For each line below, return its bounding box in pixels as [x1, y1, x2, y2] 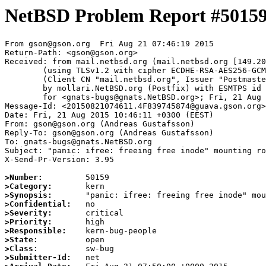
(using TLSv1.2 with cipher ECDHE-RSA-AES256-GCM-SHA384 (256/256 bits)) [5, 66, 43, 75]
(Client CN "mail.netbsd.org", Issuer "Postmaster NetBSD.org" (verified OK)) [5, 75, 43, 84]
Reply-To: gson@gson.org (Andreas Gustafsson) [5, 128, 214, 138]
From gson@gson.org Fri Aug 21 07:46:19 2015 [5, 39, 214, 49]
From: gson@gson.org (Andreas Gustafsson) [5, 119, 195, 129]
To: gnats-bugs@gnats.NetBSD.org [5, 137, 152, 147]
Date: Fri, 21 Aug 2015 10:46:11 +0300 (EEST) [5, 110, 214, 120]
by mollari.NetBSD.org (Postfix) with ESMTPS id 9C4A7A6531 [5, 84, 43, 93]
